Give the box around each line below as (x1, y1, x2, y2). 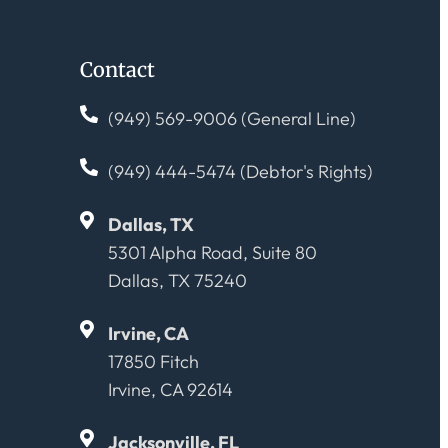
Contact (80, 57, 156, 83)
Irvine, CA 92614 (107, 378, 233, 402)
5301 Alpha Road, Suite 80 (107, 241, 317, 265)
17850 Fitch (107, 350, 199, 374)
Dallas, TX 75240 (107, 269, 247, 293)
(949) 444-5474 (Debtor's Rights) (107, 160, 373, 184)
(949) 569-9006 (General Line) (107, 107, 356, 131)
